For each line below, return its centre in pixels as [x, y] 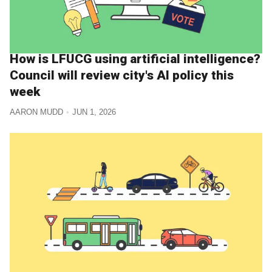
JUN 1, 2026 [94, 112]
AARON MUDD [36, 112]
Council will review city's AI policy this [122, 76]
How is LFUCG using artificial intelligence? [135, 59]
